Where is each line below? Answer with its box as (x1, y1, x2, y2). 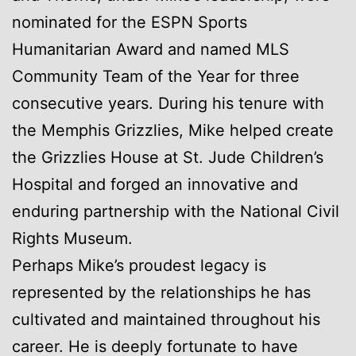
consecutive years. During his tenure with (12, 93, 324, 113)
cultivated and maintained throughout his (12, 309, 320, 329)
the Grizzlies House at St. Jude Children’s (12, 147, 323, 167)
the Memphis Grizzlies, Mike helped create (12, 120, 334, 140)
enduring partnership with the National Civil (12, 201, 339, 221)
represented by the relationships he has (12, 282, 311, 302)
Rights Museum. (12, 228, 133, 248)
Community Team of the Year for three (12, 66, 300, 86)
